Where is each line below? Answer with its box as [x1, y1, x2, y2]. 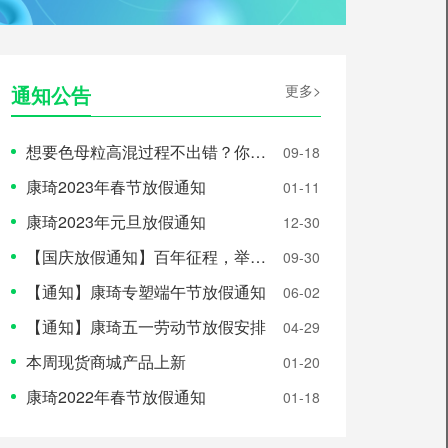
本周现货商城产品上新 [26, 349, 186, 373]
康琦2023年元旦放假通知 [26, 209, 206, 233]
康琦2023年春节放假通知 [26, 174, 206, 198]
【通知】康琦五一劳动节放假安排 [26, 314, 266, 338]
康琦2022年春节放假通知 [26, 384, 206, 408]
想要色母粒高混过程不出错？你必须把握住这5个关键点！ [26, 139, 250, 163]
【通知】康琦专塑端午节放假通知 [26, 279, 266, 303]
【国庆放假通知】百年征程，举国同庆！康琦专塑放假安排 [26, 244, 250, 268]
